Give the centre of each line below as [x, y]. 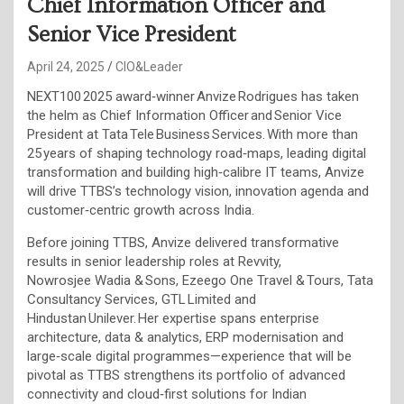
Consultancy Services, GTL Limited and [142, 299]
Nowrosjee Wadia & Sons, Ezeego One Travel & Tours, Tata [200, 280]
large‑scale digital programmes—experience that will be [189, 356]
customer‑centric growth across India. [141, 210]
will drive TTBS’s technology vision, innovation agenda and [198, 191]
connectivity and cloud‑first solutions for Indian [167, 394]
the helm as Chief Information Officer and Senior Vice [184, 115]
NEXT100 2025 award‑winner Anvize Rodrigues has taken [193, 96]
